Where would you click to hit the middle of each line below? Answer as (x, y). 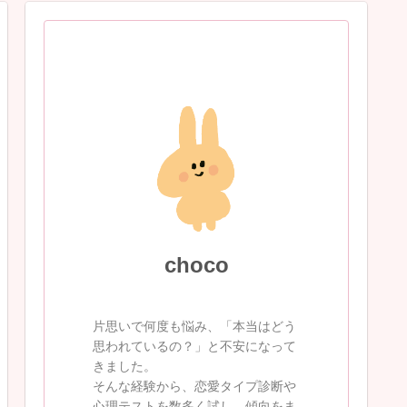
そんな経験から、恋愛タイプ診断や (194, 386)
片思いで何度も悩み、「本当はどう (194, 326)
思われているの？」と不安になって (194, 346)
